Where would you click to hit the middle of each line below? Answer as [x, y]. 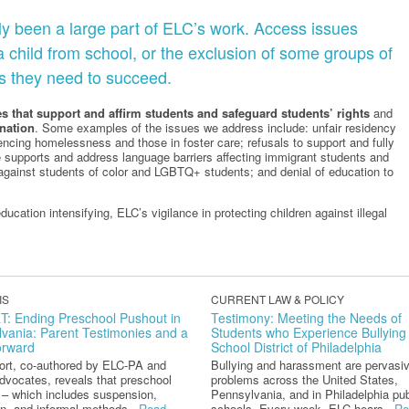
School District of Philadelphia [296, 347]
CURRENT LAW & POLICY [277, 299]
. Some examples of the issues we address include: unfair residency [215, 128]
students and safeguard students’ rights [257, 113]
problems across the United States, [304, 380]
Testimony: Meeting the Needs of [306, 318]
